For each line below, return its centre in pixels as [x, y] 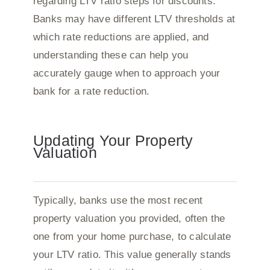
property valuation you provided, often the [129, 218]
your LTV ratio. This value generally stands [132, 254]
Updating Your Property [113, 140]
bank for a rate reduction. [91, 91]
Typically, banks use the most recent [118, 200]
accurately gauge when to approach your [127, 73]
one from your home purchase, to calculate [132, 236]
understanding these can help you [111, 55]
